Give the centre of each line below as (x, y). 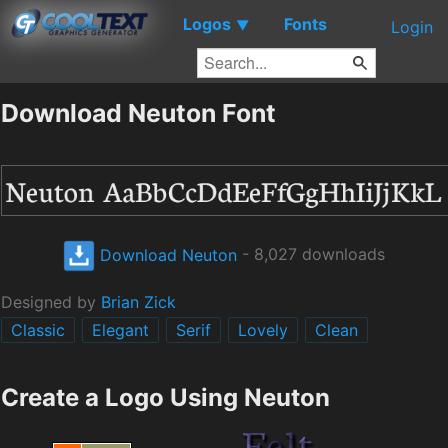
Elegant (120, 330)
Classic (38, 330)
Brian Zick (138, 302)
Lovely (263, 330)
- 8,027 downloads (311, 254)
